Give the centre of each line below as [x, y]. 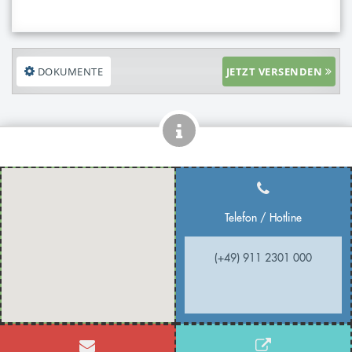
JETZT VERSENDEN [274, 72]
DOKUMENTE [69, 72]
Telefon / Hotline [263, 218]
